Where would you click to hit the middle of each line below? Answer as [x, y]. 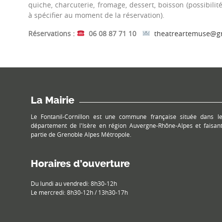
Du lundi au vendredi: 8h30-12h [74, 183]
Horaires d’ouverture [80, 164]
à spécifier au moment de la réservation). [96, 15]
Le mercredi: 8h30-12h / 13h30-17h [79, 192]
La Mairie [53, 100]
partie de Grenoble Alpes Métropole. [81, 134]
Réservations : [53, 33]
